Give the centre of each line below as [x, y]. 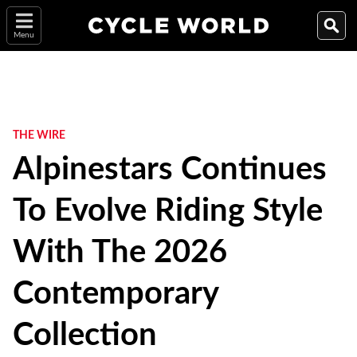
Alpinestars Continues [170, 170]
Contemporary [116, 294]
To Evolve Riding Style [168, 211]
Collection [85, 335]
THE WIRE [39, 135]
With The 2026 [120, 253]
